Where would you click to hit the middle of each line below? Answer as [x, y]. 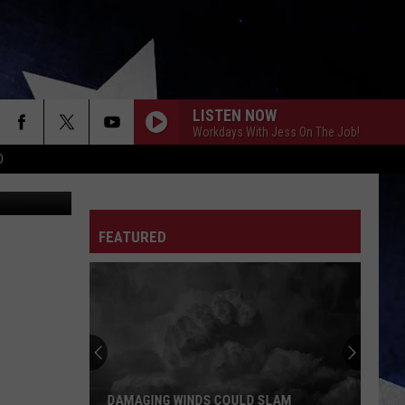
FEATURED [132, 237]
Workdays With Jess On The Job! [276, 132]
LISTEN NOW [235, 115]
